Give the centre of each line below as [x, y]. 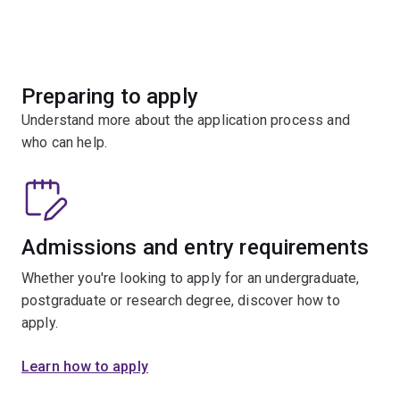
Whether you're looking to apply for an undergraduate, [191, 279]
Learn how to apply [85, 367]
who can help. [67, 143]
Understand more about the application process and [186, 121]
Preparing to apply [110, 97]
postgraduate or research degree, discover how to [181, 301]
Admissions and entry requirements [196, 248]
